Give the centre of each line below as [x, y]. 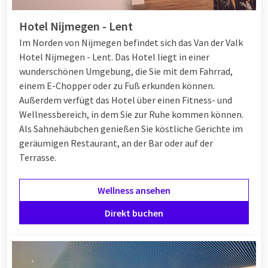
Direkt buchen [134, 213]
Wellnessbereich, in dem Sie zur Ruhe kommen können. [131, 114]
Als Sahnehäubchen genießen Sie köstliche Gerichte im [131, 128]
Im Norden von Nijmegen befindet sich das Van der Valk [131, 42]
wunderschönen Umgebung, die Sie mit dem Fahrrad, [126, 71]
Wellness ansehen [134, 190]
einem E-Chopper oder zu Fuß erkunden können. [117, 85]
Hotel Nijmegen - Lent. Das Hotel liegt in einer [114, 57]
